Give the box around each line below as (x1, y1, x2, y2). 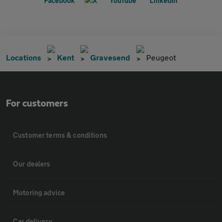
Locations (6, 52, 41, 62)
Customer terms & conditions (13, 130, 107, 139)
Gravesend (90, 52, 130, 62)
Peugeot (146, 52, 176, 62)
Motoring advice (13, 188, 65, 197)
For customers (6, 98, 68, 109)
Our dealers (13, 159, 51, 168)
